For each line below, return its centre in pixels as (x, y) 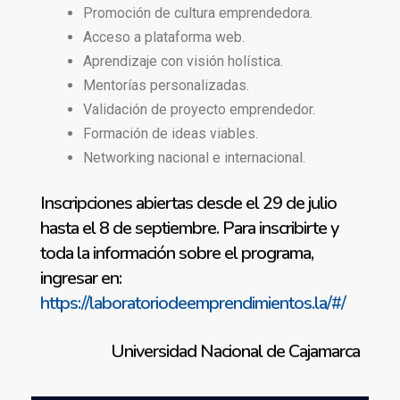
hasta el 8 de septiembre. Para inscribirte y (189, 228)
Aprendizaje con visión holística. (183, 61)
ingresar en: (81, 278)
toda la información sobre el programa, (177, 253)
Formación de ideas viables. (171, 133)
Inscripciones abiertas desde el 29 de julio (188, 203)
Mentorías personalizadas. (166, 85)
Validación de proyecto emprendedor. (199, 109)
